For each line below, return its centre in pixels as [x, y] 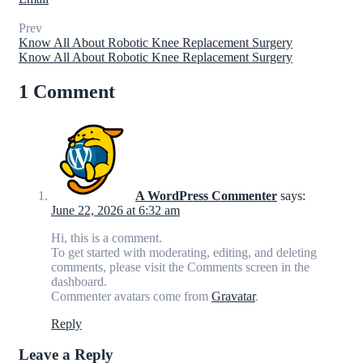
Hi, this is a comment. [107, 237]
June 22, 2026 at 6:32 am [115, 210]
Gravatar [233, 296]
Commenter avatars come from [131, 296]
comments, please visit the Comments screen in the [180, 267]
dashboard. [79, 281]
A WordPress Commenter [206, 195]
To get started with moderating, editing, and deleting [184, 252]
